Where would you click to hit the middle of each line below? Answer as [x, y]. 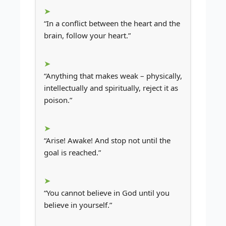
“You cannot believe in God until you [107, 193]
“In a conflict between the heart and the [112, 23]
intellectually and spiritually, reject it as [111, 88]
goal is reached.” [72, 153]
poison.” [58, 100]
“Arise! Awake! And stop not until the [107, 140]
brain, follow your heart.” [87, 36]
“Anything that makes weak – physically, [113, 76]
